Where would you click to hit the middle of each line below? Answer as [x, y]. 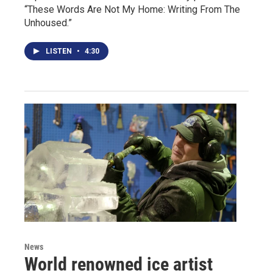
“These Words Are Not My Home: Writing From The [132, 9]
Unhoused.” [48, 23]
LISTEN [60, 51]
